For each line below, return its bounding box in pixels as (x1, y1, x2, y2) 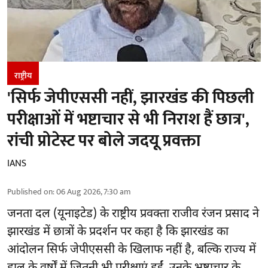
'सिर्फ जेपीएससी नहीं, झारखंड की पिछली (7, 83, 254, 112)
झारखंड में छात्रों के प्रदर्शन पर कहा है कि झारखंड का (7, 224, 229, 240)
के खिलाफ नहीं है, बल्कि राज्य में (115, 242, 256, 258)
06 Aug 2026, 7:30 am (56, 184, 131, 199)
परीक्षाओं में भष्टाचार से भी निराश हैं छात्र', (7, 105, 249, 133)
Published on (7, 184, 53, 199)
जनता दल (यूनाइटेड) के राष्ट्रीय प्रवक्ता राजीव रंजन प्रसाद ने (7, 206, 259, 222)
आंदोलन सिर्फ (7, 242, 70, 258)
